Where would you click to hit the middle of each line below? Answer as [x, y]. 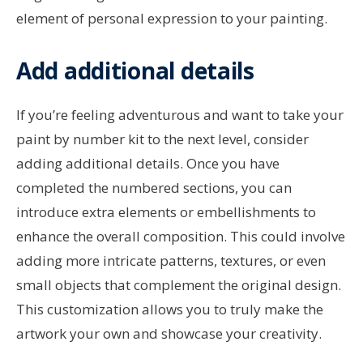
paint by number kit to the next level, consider [162, 139]
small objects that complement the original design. [179, 285]
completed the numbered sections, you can [154, 188]
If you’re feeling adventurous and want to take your [180, 115]
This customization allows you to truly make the [170, 310]
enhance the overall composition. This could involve [181, 237]
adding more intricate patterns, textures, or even [171, 261]
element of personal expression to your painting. [172, 19]
